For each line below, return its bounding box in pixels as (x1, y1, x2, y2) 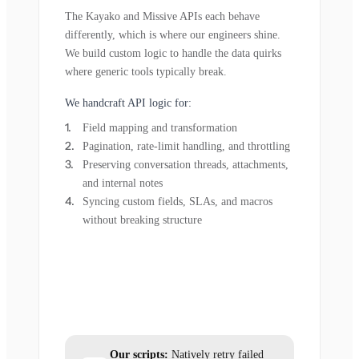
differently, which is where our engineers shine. (65, 29, 280, 42)
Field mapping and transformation (83, 122, 237, 135)
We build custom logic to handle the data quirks (65, 47, 281, 60)
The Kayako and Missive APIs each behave (65, 10, 260, 23)
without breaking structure (83, 214, 202, 227)
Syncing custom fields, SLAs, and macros (83, 196, 272, 208)
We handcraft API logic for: (65, 97, 192, 110)
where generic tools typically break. (65, 66, 227, 79)
